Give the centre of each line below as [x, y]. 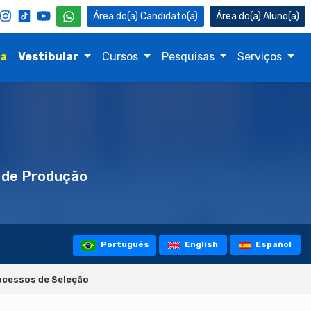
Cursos [121, 57]
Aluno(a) [281, 16]
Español [273, 245]
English [200, 245]
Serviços [261, 57]
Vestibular [49, 57]
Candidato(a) [169, 16]
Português [124, 245]
